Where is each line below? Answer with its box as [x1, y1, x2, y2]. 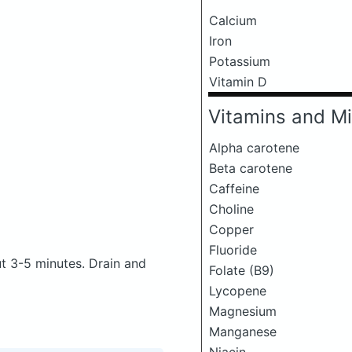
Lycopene [209, 283, 266, 299]
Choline [209, 201, 254, 217]
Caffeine [209, 181, 259, 196]
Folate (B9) [209, 262, 274, 278]
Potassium [209, 53, 270, 69]
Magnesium [209, 303, 277, 319]
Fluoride [209, 242, 257, 258]
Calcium [209, 13, 257, 28]
